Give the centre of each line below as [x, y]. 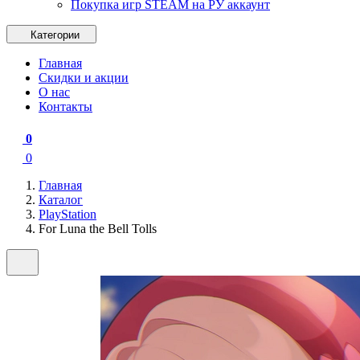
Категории [57, 35]
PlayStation [67, 214]
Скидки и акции [84, 77]
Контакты [65, 106]
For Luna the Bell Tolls [98, 228]
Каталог [61, 199]
